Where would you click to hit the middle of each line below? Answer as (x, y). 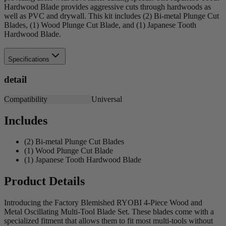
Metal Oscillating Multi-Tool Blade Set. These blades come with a (109, 212)
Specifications (29, 60)
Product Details (44, 181)
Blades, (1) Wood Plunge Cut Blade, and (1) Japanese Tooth (100, 25)
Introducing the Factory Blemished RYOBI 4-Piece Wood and (103, 203)
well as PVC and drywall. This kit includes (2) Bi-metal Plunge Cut (111, 16)
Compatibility (26, 99)
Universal (106, 99)
